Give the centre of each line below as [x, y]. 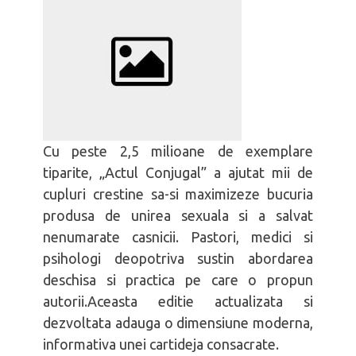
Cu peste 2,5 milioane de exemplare [178, 151]
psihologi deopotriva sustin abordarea [178, 258]
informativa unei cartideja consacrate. [161, 344]
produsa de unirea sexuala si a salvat [178, 215]
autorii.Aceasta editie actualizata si [178, 301]
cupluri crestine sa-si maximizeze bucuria [178, 194]
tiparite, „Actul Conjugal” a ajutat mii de [178, 172]
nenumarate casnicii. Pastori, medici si [178, 237]
